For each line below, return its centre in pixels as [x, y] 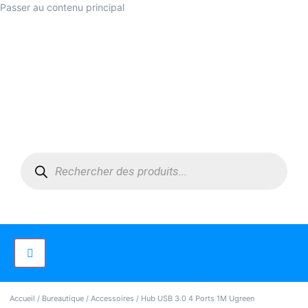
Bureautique [63, 299]
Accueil [22, 299]
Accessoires [112, 299]
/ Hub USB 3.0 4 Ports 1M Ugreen [194, 299]
